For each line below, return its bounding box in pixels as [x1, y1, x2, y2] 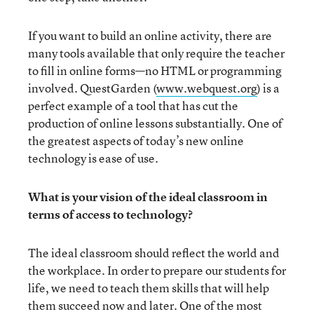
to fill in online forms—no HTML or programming [28, 62, 282, 78]
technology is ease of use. [28, 150, 158, 166]
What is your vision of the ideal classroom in [28, 189, 268, 205]
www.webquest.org [156, 80, 257, 96]
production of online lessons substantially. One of [28, 115, 282, 131]
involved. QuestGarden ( [28, 80, 156, 96]
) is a [257, 80, 280, 96]
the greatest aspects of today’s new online [28, 132, 244, 149]
